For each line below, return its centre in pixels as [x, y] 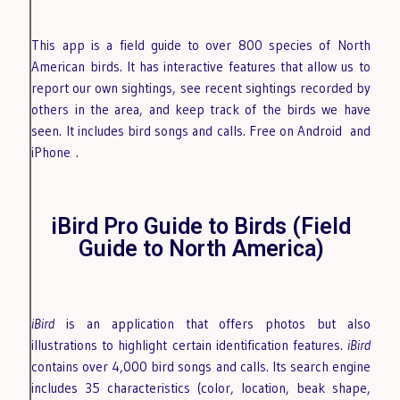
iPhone [54, 152]
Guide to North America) [201, 248]
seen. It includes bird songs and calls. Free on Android [189, 130]
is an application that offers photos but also [212, 323]
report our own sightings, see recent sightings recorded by [201, 87]
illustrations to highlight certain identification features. [189, 345]
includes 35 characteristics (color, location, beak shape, [201, 387]
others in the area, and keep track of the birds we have [201, 109]
